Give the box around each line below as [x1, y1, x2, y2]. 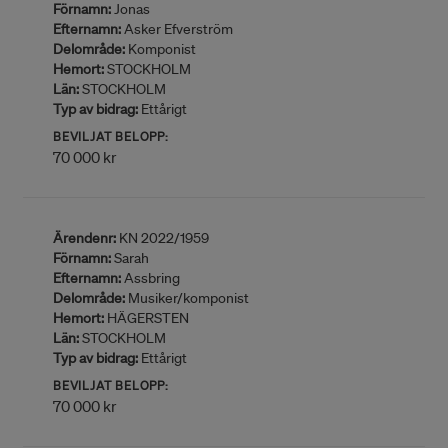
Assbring [121, 269, 180, 287]
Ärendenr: [53, 229, 116, 247]
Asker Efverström [121, 20, 233, 38]
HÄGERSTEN [104, 309, 189, 327]
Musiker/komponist [125, 289, 249, 307]
